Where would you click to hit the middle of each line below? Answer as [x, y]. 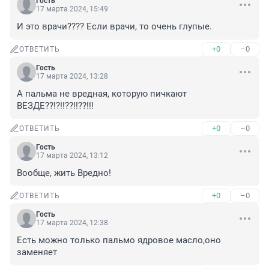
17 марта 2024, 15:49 [72, 9]
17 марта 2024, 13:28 [72, 77]
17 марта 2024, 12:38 [72, 223]
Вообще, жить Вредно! [64, 173]
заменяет [37, 252]
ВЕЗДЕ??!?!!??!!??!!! [55, 106]
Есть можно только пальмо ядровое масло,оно [119, 240]
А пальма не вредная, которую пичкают [102, 94]
